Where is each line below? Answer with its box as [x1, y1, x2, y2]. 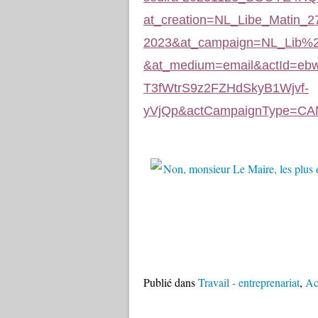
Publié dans [143, 275, 195, 290]
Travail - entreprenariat [198, 275, 300, 290]
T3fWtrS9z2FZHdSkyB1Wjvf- [143, 81, 309, 95]
